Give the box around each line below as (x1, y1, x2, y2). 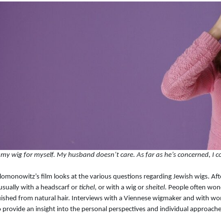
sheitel (146, 184, 165, 192)
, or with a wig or (95, 184, 146, 192)
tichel (79, 184, 95, 192)
